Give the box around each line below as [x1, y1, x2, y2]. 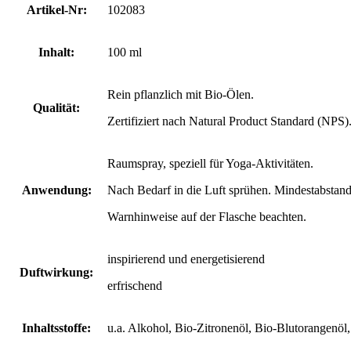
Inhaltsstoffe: [22, 321, 91, 335]
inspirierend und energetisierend [107, 252, 265, 266]
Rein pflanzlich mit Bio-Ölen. [107, 88, 254, 102]
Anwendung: [21, 183, 92, 197]
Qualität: [33, 101, 80, 115]
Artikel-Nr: [26, 3, 87, 17]
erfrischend [107, 279, 162, 293]
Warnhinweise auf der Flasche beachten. [107, 210, 306, 224]
